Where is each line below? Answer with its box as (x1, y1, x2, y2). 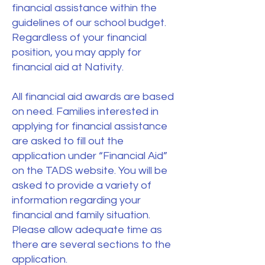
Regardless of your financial (12, 32, 147, 43)
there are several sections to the (12, 239, 171, 250)
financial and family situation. (12, 209, 150, 221)
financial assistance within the (12, 2, 157, 14)
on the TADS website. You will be (12, 165, 167, 176)
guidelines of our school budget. (12, 17, 166, 28)
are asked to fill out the (12, 135, 124, 147)
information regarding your (12, 195, 141, 206)
